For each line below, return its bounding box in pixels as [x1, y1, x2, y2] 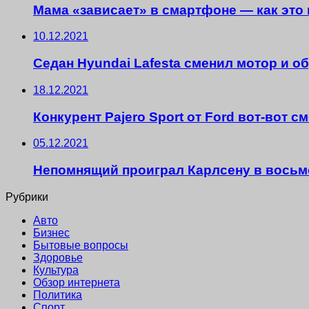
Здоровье [33, 251, 83, 263]
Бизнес [33, 226, 70, 239]
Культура [33, 263, 79, 276]
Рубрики [6, 190, 48, 203]
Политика [33, 288, 82, 301]
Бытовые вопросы [33, 239, 128, 251]
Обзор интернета [33, 276, 120, 288]
